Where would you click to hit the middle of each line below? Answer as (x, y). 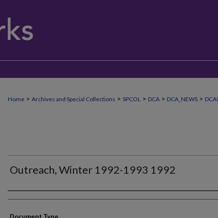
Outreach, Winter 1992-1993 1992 (93, 170)
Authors (26, 200)
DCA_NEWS (182, 99)
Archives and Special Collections (73, 99)
